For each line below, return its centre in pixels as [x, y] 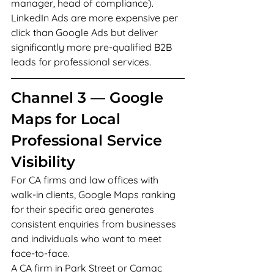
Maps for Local [68, 119]
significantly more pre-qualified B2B [93, 47]
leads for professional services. [81, 62]
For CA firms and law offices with [86, 180]
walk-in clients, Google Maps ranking [94, 194]
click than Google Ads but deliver [86, 32]
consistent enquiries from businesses [95, 224]
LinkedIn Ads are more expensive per [96, 18]
